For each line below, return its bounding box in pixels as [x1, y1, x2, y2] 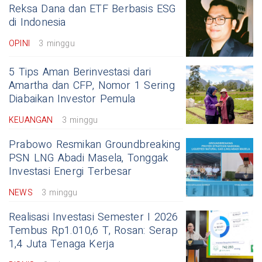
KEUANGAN [9, 114, 53, 127]
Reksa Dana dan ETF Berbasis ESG [9, 1, 176, 18]
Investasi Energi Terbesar [9, 164, 132, 180]
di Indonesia [9, 15, 66, 31]
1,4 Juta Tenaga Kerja [9, 236, 115, 253]
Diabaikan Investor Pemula [9, 91, 136, 108]
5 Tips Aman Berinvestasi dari [9, 64, 151, 81]
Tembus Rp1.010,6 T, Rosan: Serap [9, 223, 178, 239]
